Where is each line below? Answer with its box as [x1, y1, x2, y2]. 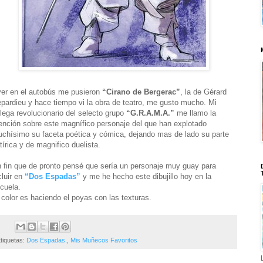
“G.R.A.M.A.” [126, 109, 177, 118]
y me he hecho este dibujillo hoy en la [83, 172, 211, 181]
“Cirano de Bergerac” [102, 87, 180, 97]
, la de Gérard [180, 87, 227, 97]
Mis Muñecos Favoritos [70, 237, 137, 244]
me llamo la [177, 109, 216, 118]
